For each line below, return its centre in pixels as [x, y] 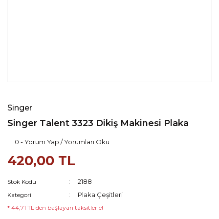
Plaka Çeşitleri [100, 195]
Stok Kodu [22, 182]
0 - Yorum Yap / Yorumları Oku [62, 142]
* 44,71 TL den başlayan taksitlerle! [55, 208]
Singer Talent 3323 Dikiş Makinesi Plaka [98, 123]
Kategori [19, 195]
